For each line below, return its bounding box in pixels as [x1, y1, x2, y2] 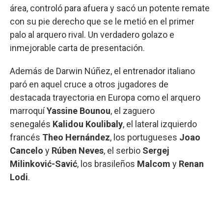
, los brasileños [77, 158, 137, 169]
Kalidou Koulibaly [53, 118, 123, 129]
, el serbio [104, 145, 142, 156]
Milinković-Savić [10, 158, 77, 169]
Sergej [142, 145, 169, 156]
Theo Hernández [42, 132, 110, 142]
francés [10, 132, 42, 142]
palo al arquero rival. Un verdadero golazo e [10, 29, 174, 40]
